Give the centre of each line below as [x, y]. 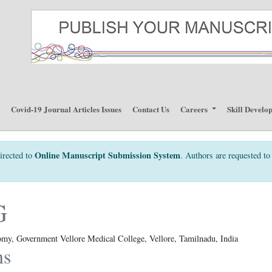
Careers [195, 109]
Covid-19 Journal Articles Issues [66, 109]
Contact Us [151, 109]
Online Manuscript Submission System [107, 155]
